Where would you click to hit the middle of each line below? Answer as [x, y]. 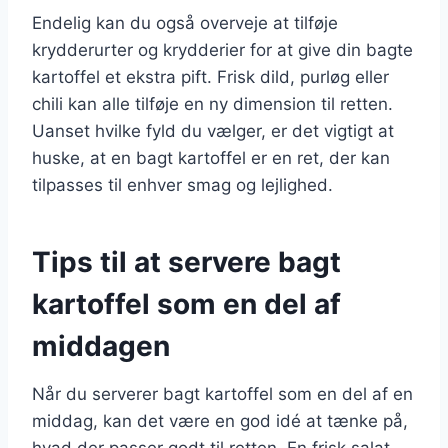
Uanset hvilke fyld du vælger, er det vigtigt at [213, 130]
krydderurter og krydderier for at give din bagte [222, 49]
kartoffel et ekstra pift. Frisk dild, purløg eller [210, 76]
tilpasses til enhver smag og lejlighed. [182, 184]
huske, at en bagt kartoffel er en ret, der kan [211, 157]
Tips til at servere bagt [186, 261]
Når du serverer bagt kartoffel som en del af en [222, 393]
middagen [101, 345]
